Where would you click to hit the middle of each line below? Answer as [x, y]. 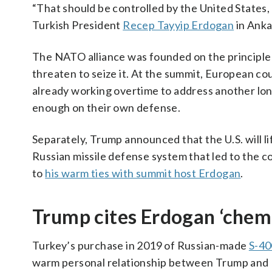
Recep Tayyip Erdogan [178, 25]
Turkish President [78, 25]
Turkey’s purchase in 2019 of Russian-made [141, 245]
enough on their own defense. [107, 107]
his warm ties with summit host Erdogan [143, 173]
